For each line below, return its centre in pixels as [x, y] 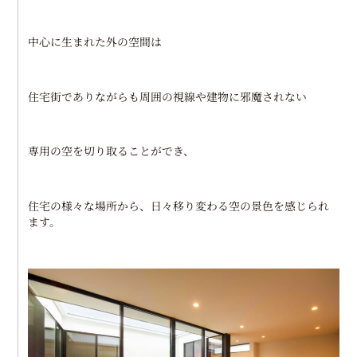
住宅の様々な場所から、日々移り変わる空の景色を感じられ [179, 206]
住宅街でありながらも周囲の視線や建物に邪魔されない [168, 96]
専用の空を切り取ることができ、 [112, 151]
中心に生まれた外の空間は [95, 41]
